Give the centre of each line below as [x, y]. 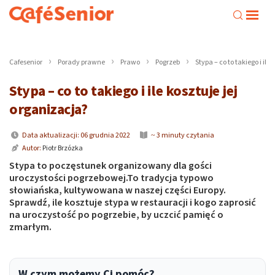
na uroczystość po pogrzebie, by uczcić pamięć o [116, 215]
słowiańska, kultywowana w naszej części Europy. [118, 190]
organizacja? [48, 110]
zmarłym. [30, 227]
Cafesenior [26, 62]
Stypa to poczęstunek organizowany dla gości [110, 166]
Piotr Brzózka [63, 148]
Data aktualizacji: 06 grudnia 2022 [76, 135]
